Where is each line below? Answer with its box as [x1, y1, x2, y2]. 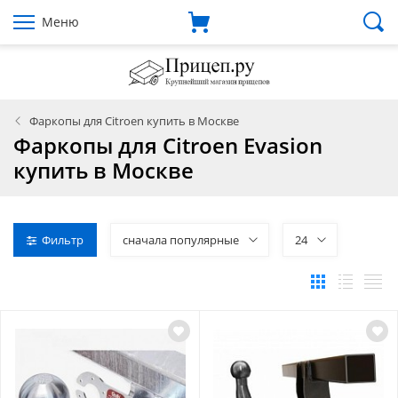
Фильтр [42, 231, 84, 248]
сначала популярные [123, 231, 239, 248]
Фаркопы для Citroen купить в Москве [29, 112, 239, 129]
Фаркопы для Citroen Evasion [13, 130, 322, 160]
